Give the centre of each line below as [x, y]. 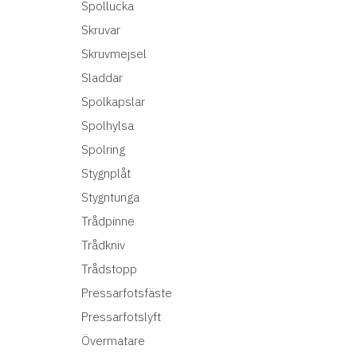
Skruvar [101, 30]
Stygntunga [110, 197]
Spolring [103, 149]
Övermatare [113, 341]
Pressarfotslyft [121, 317]
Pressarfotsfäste [127, 293]
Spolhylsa [108, 126]
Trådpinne [108, 221]
